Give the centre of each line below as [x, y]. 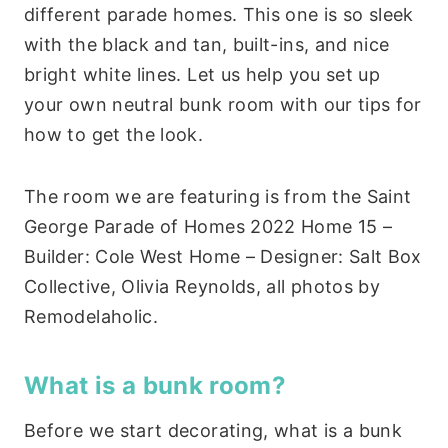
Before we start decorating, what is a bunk [213, 430]
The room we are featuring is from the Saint [218, 196]
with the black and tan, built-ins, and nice [207, 44]
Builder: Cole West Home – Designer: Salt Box [223, 256]
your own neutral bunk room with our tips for [223, 104]
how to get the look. [114, 134]
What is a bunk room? [155, 385]
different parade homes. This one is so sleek [219, 14]
